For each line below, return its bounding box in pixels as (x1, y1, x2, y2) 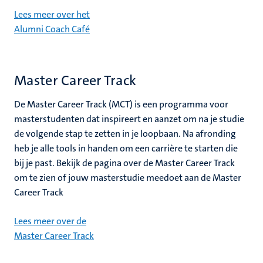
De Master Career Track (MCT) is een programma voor (14, 98, 228, 110)
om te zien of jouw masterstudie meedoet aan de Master (14, 171, 241, 184)
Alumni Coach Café (14, 23, 90, 35)
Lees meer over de (14, 215, 86, 227)
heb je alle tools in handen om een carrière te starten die (14, 142, 238, 154)
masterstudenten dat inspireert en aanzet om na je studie (14, 113, 244, 125)
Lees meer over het (14, 8, 90, 21)
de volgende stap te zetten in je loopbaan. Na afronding (14, 127, 236, 140)
